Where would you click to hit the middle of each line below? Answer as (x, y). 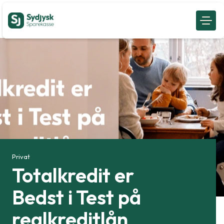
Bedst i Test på (76, 197)
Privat (21, 156)
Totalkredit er (73, 175)
